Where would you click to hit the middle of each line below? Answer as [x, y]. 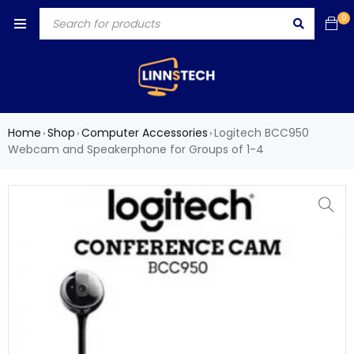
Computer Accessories [145, 132]
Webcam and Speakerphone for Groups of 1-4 [136, 149]
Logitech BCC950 [262, 132]
